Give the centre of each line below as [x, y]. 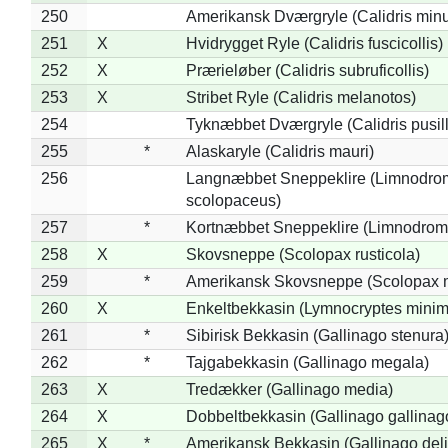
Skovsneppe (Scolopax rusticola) [302, 254]
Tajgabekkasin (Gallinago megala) [307, 362]
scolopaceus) [233, 200]
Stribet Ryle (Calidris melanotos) [300, 97]
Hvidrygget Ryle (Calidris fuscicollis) [314, 43]
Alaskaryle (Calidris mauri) [279, 151]
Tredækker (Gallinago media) [289, 389]
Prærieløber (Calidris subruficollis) [307, 70]
